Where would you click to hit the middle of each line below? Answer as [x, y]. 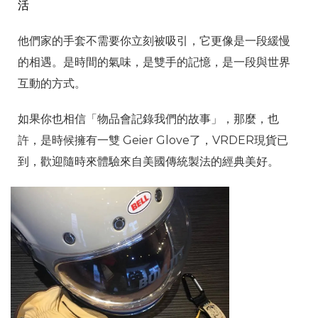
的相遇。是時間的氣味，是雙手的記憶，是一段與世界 [154, 62]
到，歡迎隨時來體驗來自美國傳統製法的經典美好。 [148, 161]
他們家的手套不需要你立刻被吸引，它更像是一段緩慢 [154, 40]
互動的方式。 [52, 83]
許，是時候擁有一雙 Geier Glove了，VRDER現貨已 [153, 140]
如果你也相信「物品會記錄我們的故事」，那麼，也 [148, 119]
